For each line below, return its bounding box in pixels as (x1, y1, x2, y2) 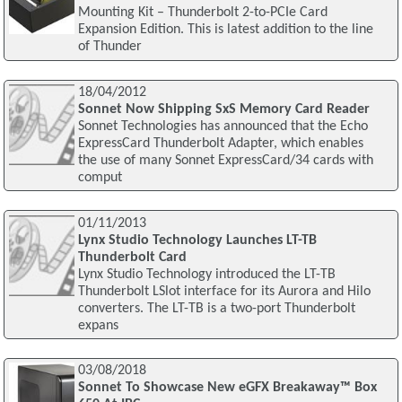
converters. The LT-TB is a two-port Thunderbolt (77, 301, 355, 316)
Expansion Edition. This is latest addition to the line (77, 22, 373, 38)
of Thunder (77, 39, 142, 55)
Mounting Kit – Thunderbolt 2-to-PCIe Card (77, 5, 328, 21)
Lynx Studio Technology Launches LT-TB (77, 232, 317, 248)
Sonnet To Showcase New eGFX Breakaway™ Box (77, 380, 377, 396)
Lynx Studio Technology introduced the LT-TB (77, 267, 336, 282)
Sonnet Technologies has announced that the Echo (77, 118, 368, 134)
